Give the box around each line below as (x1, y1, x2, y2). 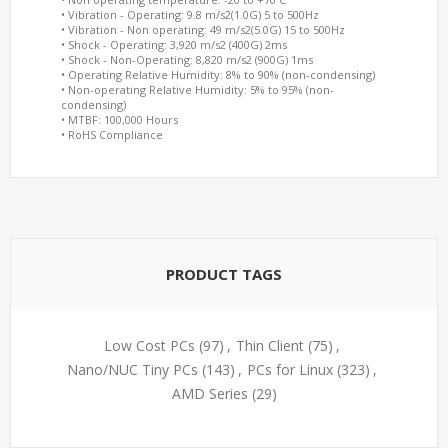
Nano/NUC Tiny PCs (66, 360, 198, 379)
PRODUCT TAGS (166, 264, 282, 284)
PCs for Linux (246, 360, 333, 379)
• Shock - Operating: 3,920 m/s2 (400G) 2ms (61, 37, 287, 52)
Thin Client (235, 336, 304, 355)
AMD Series (171, 384, 248, 403)
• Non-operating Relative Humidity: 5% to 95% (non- (61, 82, 334, 97)
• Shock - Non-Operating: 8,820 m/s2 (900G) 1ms (61, 52, 313, 67)
